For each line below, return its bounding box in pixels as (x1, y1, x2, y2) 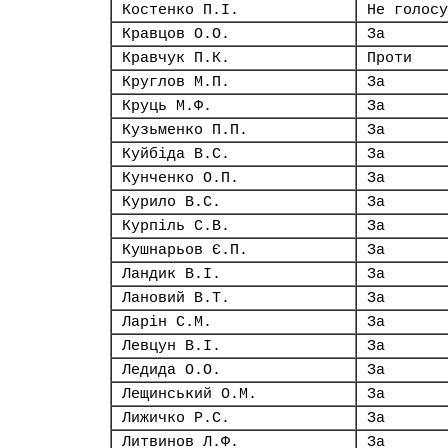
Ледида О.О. (122, 362, 221, 378)
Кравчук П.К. (122, 50, 230, 66)
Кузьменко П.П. (122, 122, 248, 138)
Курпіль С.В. (122, 218, 230, 234)
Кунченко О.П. (122, 170, 239, 186)
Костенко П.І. (122, 2, 239, 18)
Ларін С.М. (122, 314, 212, 330)
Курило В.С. (122, 194, 221, 210)
